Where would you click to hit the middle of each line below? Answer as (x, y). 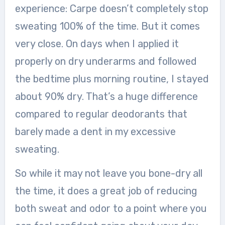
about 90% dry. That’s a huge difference (106, 96)
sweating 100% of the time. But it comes (107, 26)
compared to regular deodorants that (101, 114)
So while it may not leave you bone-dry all (108, 173)
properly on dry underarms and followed (106, 61)
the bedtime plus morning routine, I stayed (112, 79)
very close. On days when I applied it (97, 44)
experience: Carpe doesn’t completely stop (111, 9)
